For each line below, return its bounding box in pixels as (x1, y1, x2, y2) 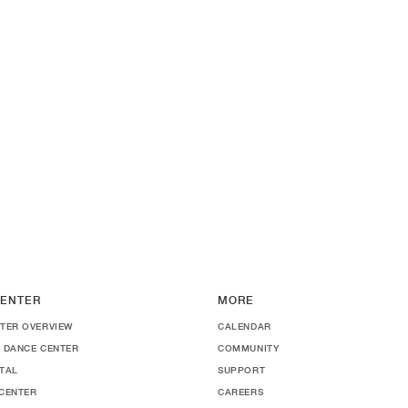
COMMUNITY (218, 342, 280, 353)
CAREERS (218, 386, 264, 397)
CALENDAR (218, 321, 271, 331)
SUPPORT (218, 364, 266, 375)
